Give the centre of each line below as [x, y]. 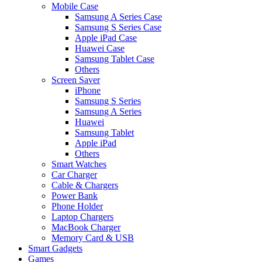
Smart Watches [79, 164]
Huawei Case [100, 49]
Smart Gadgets [55, 249]
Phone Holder [77, 206]
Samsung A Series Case [118, 17]
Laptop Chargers [82, 217]
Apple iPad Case [106, 38]
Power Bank [75, 196]
